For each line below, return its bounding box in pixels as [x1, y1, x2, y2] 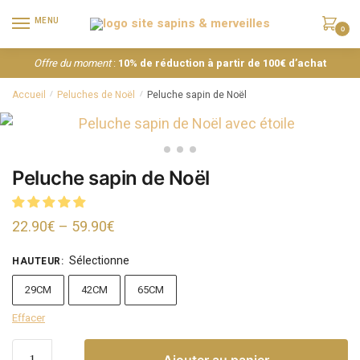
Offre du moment [34, 55, 111, 71]
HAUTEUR [12, 253, 61, 268]
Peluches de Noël [57, 87, 136, 102]
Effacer [12, 309, 45, 325]
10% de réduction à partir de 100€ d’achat [118, 55, 326, 71]
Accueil [12, 87, 46, 102]
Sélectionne [68, 252, 129, 269]
